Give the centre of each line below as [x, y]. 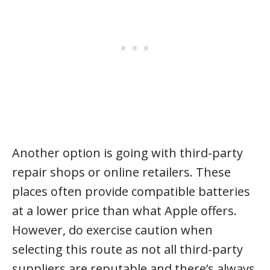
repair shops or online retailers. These [121, 172]
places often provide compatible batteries [131, 191]
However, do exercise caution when [112, 230]
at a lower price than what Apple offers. [124, 210]
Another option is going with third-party [127, 152]
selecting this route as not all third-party [127, 249]
